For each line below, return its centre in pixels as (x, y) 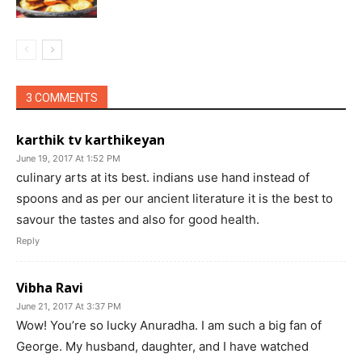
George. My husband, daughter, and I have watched (162, 347)
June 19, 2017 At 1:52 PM (68, 159)
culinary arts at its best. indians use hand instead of (163, 178)
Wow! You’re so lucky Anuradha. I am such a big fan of (169, 326)
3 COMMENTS (62, 98)
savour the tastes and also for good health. (138, 220)
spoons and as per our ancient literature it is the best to (175, 199)
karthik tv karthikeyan (90, 140)
